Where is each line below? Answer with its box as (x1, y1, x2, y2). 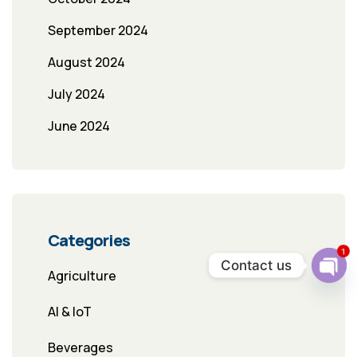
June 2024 (48, 117, 110, 135)
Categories (48, 229, 130, 252)
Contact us (221, 257, 292, 273)
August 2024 (48, 53, 125, 72)
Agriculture (48, 267, 116, 285)
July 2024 (48, 85, 105, 104)
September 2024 (48, 22, 148, 40)
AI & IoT (48, 303, 92, 321)
